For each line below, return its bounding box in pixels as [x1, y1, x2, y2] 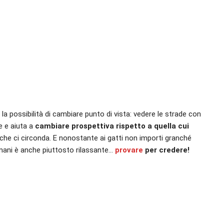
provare [115, 145, 145, 154]
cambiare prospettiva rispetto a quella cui [35, 121, 189, 130]
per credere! [145, 145, 191, 154]
